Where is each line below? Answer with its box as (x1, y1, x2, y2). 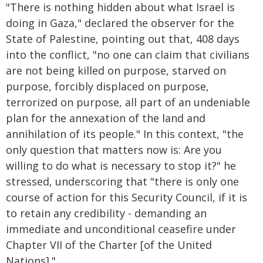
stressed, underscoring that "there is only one (6, 174, 239, 188)
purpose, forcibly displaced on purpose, (6, 79, 209, 93)
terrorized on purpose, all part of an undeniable (6, 95, 250, 109)
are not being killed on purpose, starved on (6, 63, 226, 77)
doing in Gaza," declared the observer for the (6, 16, 234, 30)
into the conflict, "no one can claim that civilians (6, 48, 249, 62)
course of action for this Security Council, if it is (6, 190, 247, 204)
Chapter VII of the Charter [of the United (6, 238, 212, 252)
